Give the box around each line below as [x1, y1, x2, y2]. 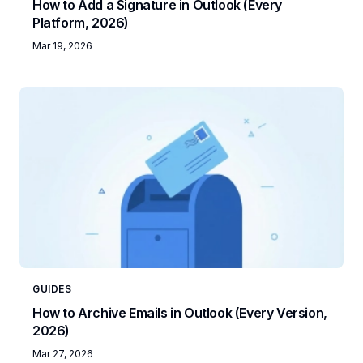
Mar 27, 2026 [32, 347, 93, 360]
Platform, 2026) [32, 14, 129, 31]
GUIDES [32, 282, 72, 295]
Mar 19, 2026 [32, 39, 92, 52]
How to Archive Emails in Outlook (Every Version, [32, 304, 327, 321]
